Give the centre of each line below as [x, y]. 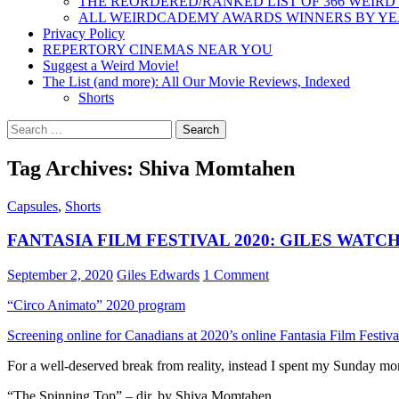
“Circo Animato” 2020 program [96, 305]
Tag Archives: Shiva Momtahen [151, 168]
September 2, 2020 [60, 275]
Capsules [33, 206]
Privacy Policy [84, 33]
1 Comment [236, 275]
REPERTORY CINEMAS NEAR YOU [158, 49]
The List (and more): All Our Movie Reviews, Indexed [196, 81]
